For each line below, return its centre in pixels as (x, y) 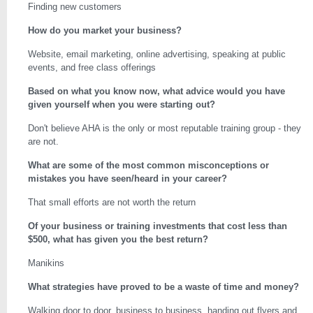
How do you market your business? (105, 30)
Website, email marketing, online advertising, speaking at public (157, 54)
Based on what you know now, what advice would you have (156, 91)
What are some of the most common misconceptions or (148, 165)
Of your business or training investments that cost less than (158, 226)
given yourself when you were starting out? (122, 104)
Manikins (46, 263)
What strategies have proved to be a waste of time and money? (163, 287)
